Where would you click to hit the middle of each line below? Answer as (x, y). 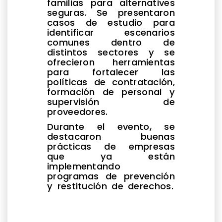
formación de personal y (111, 92)
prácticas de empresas (111, 146)
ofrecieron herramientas (111, 62)
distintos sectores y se (111, 52)
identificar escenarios (111, 32)
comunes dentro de (111, 42)
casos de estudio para (111, 22)
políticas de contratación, (111, 82)
